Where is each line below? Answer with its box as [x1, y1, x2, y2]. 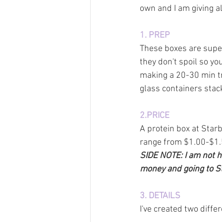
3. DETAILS [140, 191, 180, 202]
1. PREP [140, 30, 170, 41]
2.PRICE [140, 111, 169, 121]
